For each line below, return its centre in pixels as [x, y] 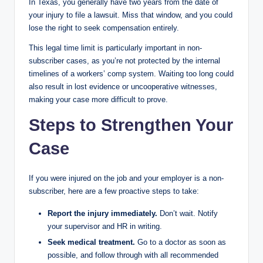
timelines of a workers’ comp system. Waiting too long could [131, 73]
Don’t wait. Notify [188, 213]
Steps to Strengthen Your [131, 125]
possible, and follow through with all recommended [133, 255]
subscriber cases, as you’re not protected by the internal [124, 60]
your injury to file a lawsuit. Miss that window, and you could [131, 15]
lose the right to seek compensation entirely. [104, 28]
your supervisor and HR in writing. [105, 226]
